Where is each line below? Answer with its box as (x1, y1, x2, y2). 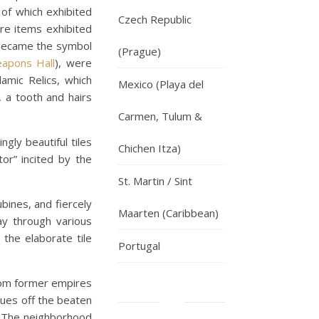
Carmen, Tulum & (118, 109, 202, 123)
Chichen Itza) (118, 141, 181, 155)
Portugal (118, 239, 160, 253)
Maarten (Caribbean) (118, 206, 219, 220)
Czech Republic (118, 12, 192, 26)
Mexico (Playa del (118, 77, 204, 91)
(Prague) (118, 44, 161, 58)
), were (55, 55, 93, 70)
